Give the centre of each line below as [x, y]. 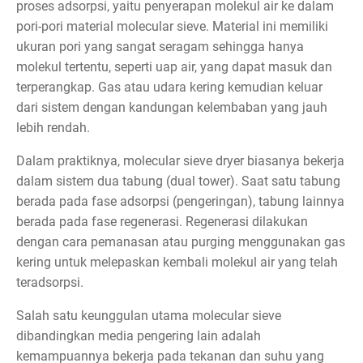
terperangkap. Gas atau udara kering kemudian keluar [169, 87]
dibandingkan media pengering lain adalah [139, 335]
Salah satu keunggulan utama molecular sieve [149, 315]
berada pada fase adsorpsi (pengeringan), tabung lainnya [180, 201]
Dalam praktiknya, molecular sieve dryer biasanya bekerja [180, 160]
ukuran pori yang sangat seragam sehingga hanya [160, 46]
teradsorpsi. [50, 282]
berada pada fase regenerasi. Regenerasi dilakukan [162, 221]
